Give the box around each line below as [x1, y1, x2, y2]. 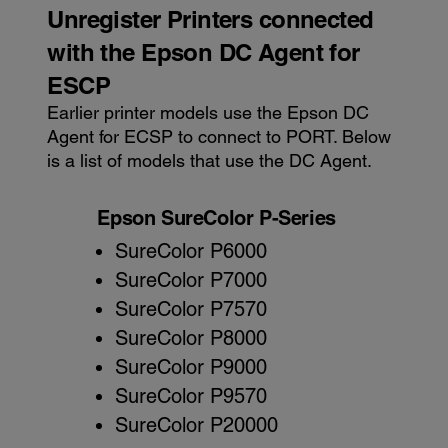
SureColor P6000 [114, 239, 267, 264]
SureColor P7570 [114, 297, 267, 322]
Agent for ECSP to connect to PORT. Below [47, 126, 392, 148]
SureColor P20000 [114, 413, 278, 438]
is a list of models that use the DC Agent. [47, 150, 373, 172]
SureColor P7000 [114, 268, 267, 293]
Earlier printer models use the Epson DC [47, 102, 370, 124]
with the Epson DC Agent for [47, 38, 360, 67]
